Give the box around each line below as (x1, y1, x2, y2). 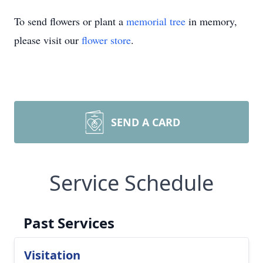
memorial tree (126, 14, 186, 28)
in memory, (186, 14, 237, 28)
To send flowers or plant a (14, 14, 126, 28)
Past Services (23, 213, 114, 232)
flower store (82, 33, 131, 47)
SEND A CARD (111, 115, 180, 129)
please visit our (14, 33, 82, 47)
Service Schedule (49, 168, 214, 197)
